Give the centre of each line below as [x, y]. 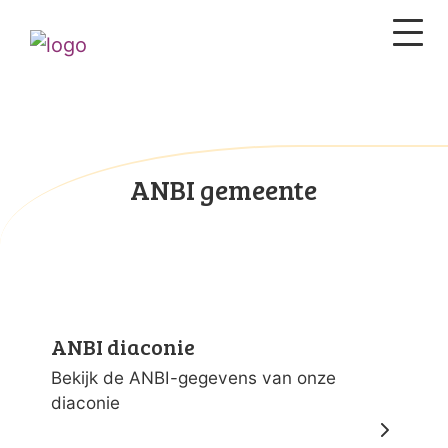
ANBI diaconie [123, 347]
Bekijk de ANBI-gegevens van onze [193, 378]
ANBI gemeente [223, 189]
